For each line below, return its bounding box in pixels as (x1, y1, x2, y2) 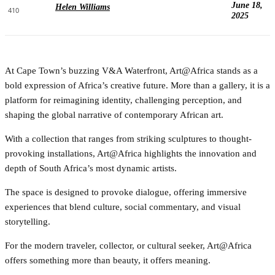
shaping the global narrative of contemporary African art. (5, 109, 223, 120)
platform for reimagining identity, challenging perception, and (5, 95, 242, 105)
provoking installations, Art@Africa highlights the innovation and (5, 148, 257, 158)
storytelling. (5, 216, 50, 227)
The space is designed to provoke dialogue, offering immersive (5, 187, 247, 197)
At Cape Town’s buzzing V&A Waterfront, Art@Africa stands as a (5, 65, 258, 76)
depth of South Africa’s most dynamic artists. (5, 163, 179, 173)
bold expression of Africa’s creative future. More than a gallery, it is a (5, 80, 270, 90)
